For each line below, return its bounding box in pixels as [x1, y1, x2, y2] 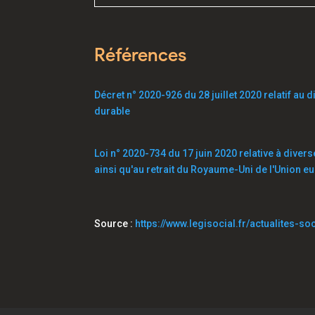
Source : [94, 218, 136, 229]
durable [94, 105, 131, 117]
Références [94, 44, 187, 66]
